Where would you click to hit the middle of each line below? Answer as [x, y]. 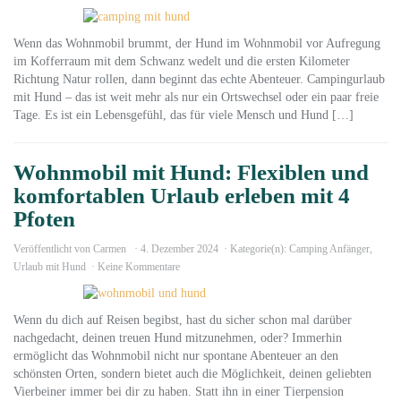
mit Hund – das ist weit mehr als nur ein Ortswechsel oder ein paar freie [196, 97]
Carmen [110, 249]
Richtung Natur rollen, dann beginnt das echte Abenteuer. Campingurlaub [199, 79]
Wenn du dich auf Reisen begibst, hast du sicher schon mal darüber [183, 320]
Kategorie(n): [260, 249]
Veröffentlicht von [53, 249]
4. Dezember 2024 [179, 249]
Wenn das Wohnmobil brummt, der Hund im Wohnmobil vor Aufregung [197, 43]
